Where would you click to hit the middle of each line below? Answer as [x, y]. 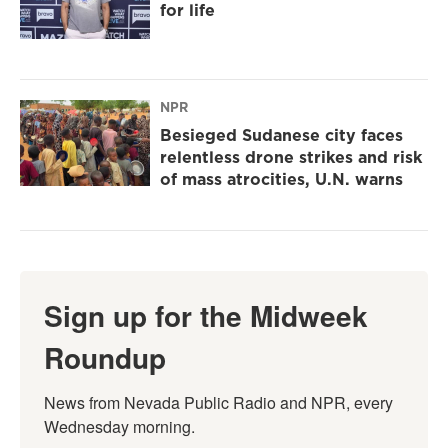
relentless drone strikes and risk [291, 157]
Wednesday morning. [119, 427]
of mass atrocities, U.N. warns [281, 179]
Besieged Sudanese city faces [281, 135]
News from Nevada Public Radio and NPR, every [218, 403]
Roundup [105, 358]
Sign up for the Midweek [206, 316]
